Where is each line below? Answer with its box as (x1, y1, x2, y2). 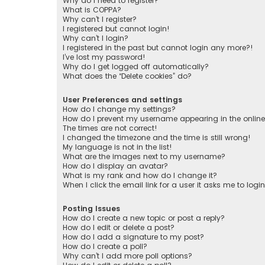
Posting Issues (63, 203, 120, 214)
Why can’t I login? (63, 33, 128, 43)
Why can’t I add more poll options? (63, 251, 192, 261)
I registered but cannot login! (63, 23, 170, 34)
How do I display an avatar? (63, 160, 168, 171)
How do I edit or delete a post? (63, 222, 174, 232)
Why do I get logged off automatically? (63, 61, 209, 72)
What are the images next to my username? (63, 151, 225, 161)
